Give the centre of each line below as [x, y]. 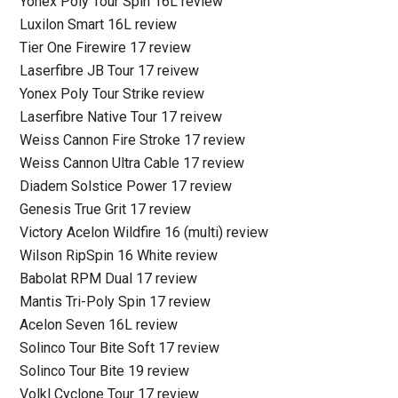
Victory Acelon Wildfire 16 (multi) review [144, 232]
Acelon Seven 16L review [99, 325]
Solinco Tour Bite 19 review [105, 371]
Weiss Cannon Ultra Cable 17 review [132, 163]
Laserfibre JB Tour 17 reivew [110, 71]
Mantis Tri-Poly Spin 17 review [115, 302]
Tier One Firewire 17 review [106, 48]
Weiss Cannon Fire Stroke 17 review [133, 140]
